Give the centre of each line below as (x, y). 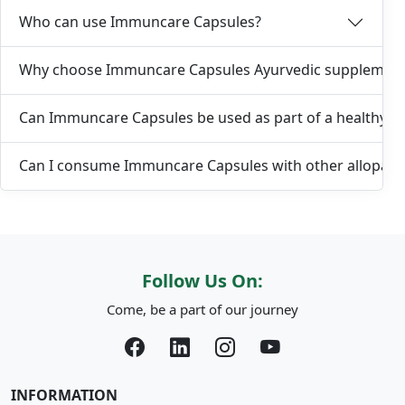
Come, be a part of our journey (202, 309)
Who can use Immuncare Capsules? (140, 22)
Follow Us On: (202, 280)
